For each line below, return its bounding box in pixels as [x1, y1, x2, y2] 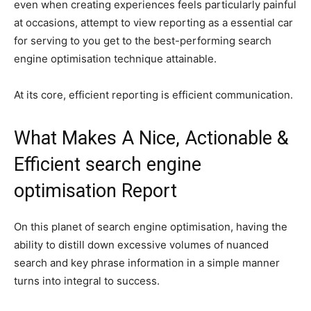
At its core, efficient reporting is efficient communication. [14, 88, 293, 102]
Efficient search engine [14, 153, 201, 176]
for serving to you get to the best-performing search [14, 34, 271, 48]
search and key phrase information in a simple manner [14, 256, 280, 270]
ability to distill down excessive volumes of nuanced [14, 238, 269, 252]
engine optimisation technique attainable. [14, 52, 217, 66]
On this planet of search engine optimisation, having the [14, 220, 287, 234]
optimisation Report [14, 180, 177, 203]
